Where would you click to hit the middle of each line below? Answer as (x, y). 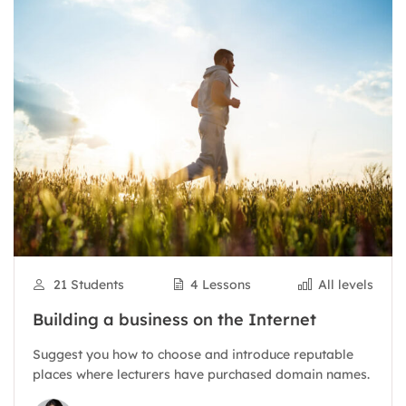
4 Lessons (221, 285)
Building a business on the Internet (174, 319)
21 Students (88, 285)
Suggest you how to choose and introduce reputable (193, 354)
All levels (346, 285)
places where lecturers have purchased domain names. (201, 374)
